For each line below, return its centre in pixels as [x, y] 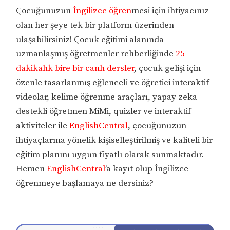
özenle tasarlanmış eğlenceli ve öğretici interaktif [113, 83]
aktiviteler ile [43, 126]
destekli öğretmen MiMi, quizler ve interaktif [104, 112]
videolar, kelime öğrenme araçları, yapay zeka [107, 97]
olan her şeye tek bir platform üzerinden [95, 25]
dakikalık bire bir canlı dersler [75, 69]
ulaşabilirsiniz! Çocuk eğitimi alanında [90, 40]
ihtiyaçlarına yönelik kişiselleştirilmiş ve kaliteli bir [114, 140]
